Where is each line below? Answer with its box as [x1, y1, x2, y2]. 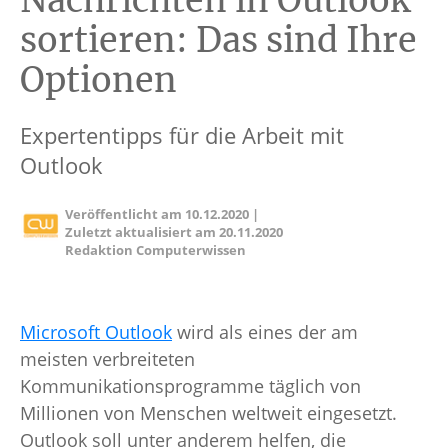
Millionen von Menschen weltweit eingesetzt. [20, 401, 397, 426]
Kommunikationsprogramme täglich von [20, 374, 361, 399]
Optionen [20, 59, 177, 102]
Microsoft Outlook [20, 320, 172, 345]
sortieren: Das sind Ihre [20, 19, 417, 62]
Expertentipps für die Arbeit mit [20, 120, 344, 151]
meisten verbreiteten [20, 347, 195, 372]
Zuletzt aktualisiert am [65, 223, 220, 242]
